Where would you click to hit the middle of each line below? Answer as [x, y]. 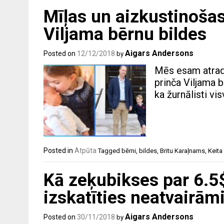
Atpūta [85, 150]
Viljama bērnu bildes [125, 34]
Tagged [110, 150]
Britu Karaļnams [182, 150]
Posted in [59, 150]
